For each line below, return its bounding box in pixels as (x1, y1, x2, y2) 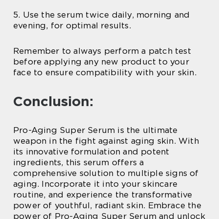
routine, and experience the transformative (13, 189, 193, 199)
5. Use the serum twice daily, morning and (13, 9, 190, 20)
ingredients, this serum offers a (13, 157, 144, 167)
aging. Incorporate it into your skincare (13, 178, 178, 189)
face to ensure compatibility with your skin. (13, 67, 197, 77)
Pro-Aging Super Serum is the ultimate (13, 125, 178, 135)
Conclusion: (13, 92, 93, 109)
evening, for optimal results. (13, 20, 131, 30)
